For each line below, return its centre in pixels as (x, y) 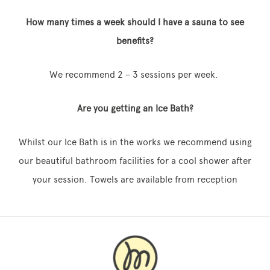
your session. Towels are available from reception (135, 180)
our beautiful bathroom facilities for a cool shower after (135, 161)
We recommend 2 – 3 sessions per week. (135, 75)
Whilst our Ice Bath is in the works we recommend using (135, 142)
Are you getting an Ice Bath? (135, 108)
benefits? (135, 41)
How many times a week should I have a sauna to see (135, 22)
